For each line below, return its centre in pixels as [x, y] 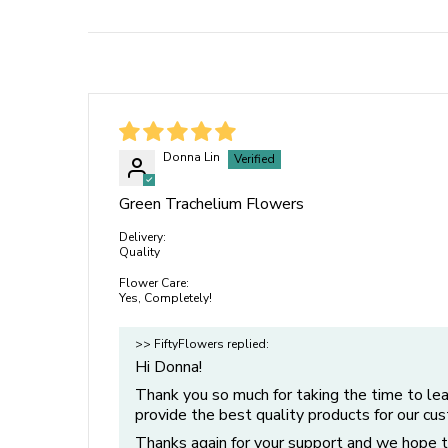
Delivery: [142, 236]
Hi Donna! [168, 366]
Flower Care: [154, 282]
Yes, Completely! [165, 297]
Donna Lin [191, 156]
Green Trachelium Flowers [211, 203]
